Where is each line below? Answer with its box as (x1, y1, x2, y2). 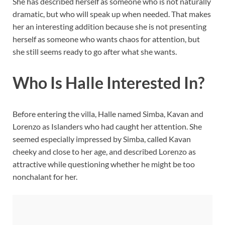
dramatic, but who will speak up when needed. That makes (13, 9, 211, 19)
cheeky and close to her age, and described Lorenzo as (13, 146, 196, 156)
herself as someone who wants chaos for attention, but (13, 34, 200, 44)
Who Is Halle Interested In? (13, 73, 204, 93)
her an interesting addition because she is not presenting (13, 22, 206, 32)
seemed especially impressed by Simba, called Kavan (13, 134, 191, 144)
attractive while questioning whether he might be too (13, 159, 195, 169)
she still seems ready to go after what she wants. (13, 47, 177, 57)
